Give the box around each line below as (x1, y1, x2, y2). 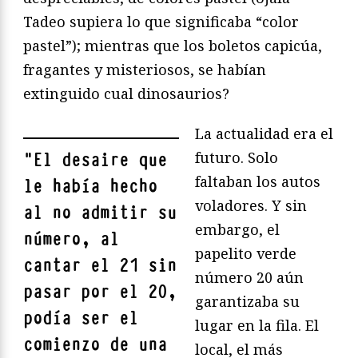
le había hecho (23, 175, 157, 199)
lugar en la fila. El (195, 316, 319, 336)
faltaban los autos (195, 172, 320, 192)
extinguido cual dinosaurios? (23, 84, 229, 104)
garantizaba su (195, 292, 300, 312)
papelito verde (195, 244, 296, 264)
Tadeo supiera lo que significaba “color (23, 12, 299, 32)
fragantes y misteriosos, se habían (23, 60, 266, 80)
